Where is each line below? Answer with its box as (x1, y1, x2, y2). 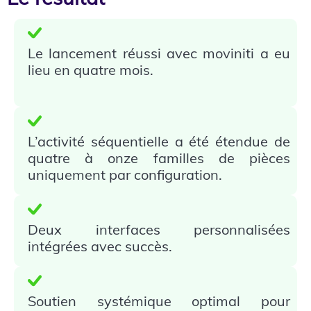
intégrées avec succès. (28, 237, 172, 255)
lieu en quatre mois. (28, 61, 153, 79)
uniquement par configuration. (28, 166, 222, 184)
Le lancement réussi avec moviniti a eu (28, 44, 290, 62)
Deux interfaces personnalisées (28, 221, 290, 239)
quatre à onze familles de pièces (28, 149, 290, 167)
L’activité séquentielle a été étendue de (28, 133, 290, 151)
